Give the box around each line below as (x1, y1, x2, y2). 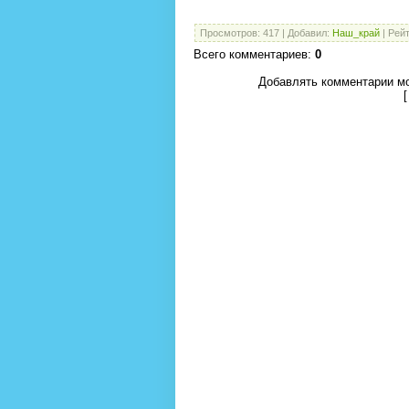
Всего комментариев (194, 47, 308, 62)
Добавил (288, 27, 327, 39)
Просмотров (200, 27, 257, 39)
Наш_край (332, 27, 380, 39)
